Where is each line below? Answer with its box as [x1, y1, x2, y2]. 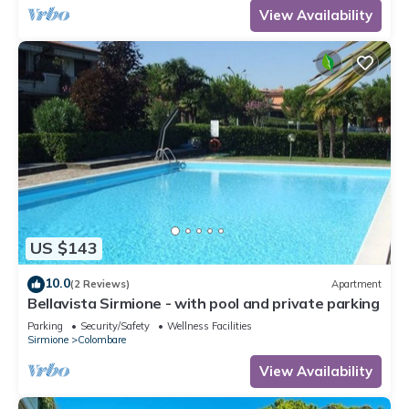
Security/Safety [80, 319, 150, 332]
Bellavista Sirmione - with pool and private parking [27, 293, 380, 312]
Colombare [78, 332, 126, 346]
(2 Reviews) [70, 278, 130, 291]
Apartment [331, 278, 382, 291]
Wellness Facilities [167, 319, 252, 332]
